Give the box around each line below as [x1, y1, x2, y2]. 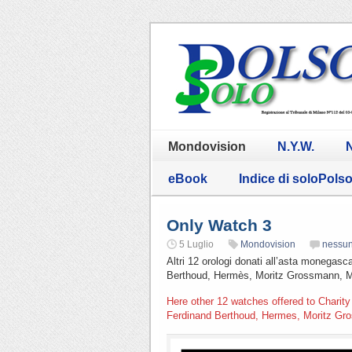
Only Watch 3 [167, 215, 272, 234]
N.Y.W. [277, 139, 314, 153]
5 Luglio [179, 238, 214, 250]
